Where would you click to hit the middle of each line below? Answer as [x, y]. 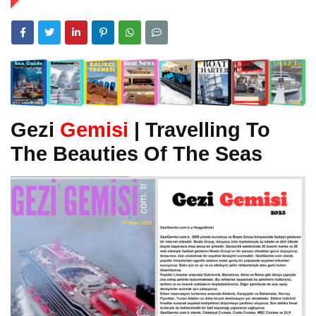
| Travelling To [199, 129]
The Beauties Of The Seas [136, 153]
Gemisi [94, 129]
